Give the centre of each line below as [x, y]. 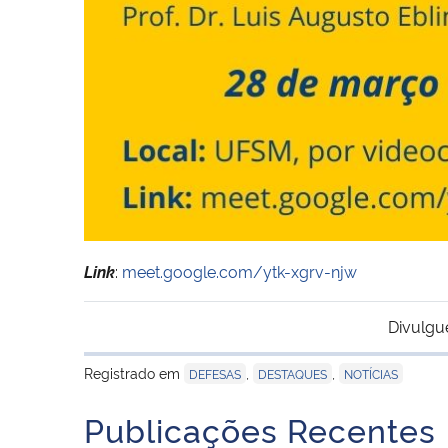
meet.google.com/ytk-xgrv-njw [239, 270]
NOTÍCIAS [371, 373]
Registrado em [134, 372]
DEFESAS [215, 373]
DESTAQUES [292, 373]
